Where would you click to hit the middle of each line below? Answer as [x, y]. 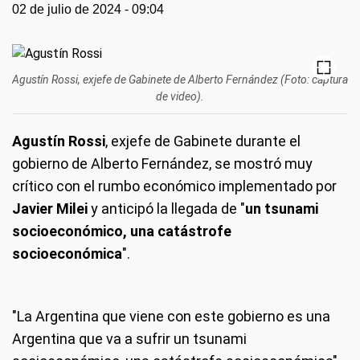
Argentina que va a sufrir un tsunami [129, 338]
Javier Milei [51, 208]
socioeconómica [67, 253]
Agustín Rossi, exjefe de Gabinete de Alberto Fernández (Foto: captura [180, 79]
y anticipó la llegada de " [168, 208]
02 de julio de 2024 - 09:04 [88, 9]
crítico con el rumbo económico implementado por [174, 186]
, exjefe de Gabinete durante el [203, 141]
